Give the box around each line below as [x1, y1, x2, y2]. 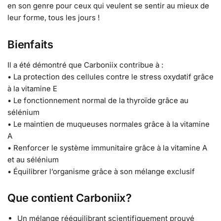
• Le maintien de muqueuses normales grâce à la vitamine [7, 119, 210, 129]
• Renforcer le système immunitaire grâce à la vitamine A [7, 143, 207, 152]
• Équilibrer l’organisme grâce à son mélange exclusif [7, 166, 195, 176]
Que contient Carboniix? [7, 191, 132, 205]
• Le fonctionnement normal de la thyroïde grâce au [7, 95, 188, 105]
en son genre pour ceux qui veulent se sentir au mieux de [7, 1, 209, 11]
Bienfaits [7, 37, 54, 51]
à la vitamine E [7, 83, 57, 93]
